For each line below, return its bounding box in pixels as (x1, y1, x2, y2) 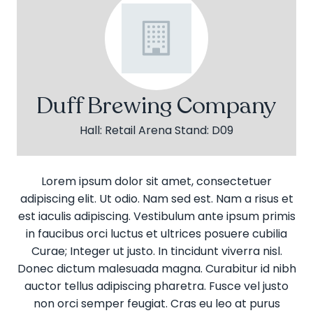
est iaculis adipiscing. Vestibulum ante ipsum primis (17, 208, 296, 224)
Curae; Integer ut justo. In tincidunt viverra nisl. (31, 242, 282, 259)
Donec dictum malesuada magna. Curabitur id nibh (17, 260, 296, 277)
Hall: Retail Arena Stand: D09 (80, 122, 233, 138)
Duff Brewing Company (36, 89, 277, 122)
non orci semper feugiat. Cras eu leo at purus (33, 295, 280, 312)
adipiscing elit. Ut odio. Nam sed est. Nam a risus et (20, 190, 293, 207)
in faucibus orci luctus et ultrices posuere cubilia (26, 225, 287, 242)
